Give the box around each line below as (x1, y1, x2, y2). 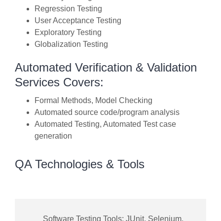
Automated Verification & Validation (15, 61, 197, 74)
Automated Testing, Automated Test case (35, 120, 176, 129)
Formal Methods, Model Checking (35, 96, 152, 105)
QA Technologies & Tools (15, 157, 145, 171)
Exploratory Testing (35, 28, 102, 37)
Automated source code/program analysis (35, 108, 180, 117)
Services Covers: (15, 75, 104, 89)
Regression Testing (35, 4, 102, 13)
